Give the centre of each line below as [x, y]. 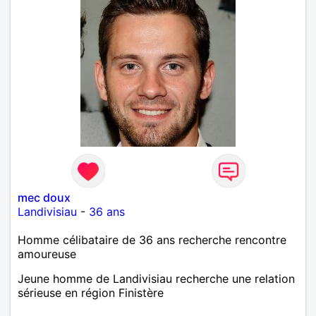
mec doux [44, 197]
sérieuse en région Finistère [91, 292]
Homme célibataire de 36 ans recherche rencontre [152, 239]
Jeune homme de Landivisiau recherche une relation [156, 278]
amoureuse [47, 254]
